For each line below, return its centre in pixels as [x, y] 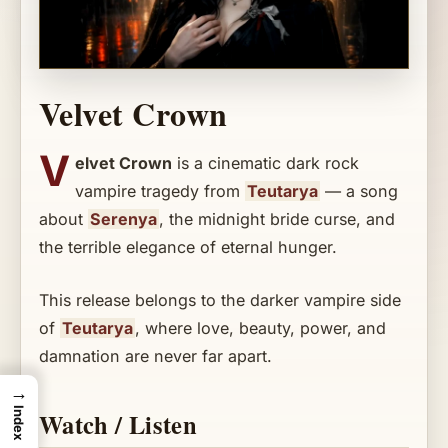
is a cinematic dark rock [266, 163]
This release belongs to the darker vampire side [220, 299]
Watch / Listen [118, 425]
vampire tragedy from [160, 191]
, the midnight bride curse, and [276, 219]
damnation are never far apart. [155, 355]
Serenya [123, 219]
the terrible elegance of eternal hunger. [188, 247]
